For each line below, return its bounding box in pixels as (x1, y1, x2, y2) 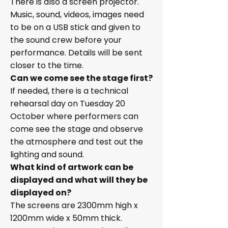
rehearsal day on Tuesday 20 (10, 98, 125, 109)
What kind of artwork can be (10, 161, 133, 173)
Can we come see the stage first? (10, 72, 153, 84)
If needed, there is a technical (10, 85, 128, 97)
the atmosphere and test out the (10, 136, 143, 148)
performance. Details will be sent (10, 47, 142, 59)
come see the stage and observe (10, 123, 143, 135)
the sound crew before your (10, 34, 122, 46)
